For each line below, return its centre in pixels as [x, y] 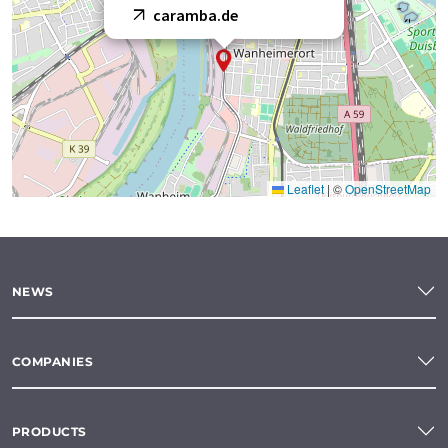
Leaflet [304, 189]
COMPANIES [53, 361]
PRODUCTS [49, 431]
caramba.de [195, 15]
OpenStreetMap [388, 189]
